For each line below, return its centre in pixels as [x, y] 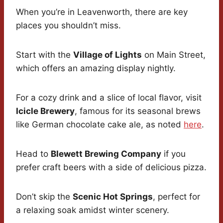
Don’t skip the [44, 197]
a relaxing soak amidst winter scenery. [93, 210]
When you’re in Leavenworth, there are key [102, 12]
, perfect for [176, 197]
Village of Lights [108, 55]
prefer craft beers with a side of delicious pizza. [111, 167]
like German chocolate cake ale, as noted [100, 124]
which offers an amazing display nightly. [96, 68]
